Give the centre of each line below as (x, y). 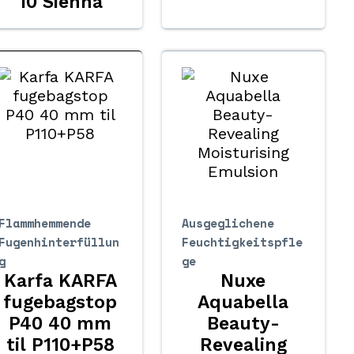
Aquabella (243, 302)
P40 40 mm (60, 323)
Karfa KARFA (60, 281)
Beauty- (243, 323)
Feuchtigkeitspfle (242, 241)
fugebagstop (60, 302)
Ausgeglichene (228, 222)
